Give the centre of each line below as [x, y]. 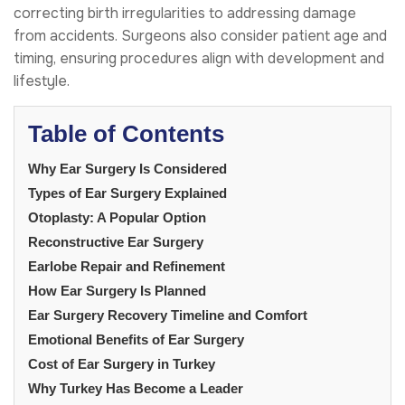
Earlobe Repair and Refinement [127, 266]
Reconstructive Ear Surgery [116, 241]
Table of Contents [126, 133]
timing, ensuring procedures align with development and [199, 58]
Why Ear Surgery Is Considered [127, 168]
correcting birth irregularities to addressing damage [185, 13]
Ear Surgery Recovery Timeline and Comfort [168, 315]
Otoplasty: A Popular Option [117, 217]
